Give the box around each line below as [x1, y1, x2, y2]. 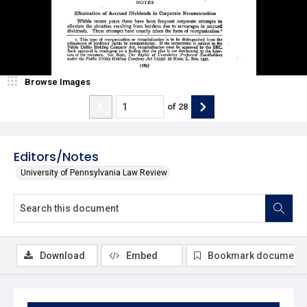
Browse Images [25, 76, 90, 87]
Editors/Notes [14, 147, 99, 165]
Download [40, 249, 85, 261]
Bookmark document [208, 249, 302, 261]
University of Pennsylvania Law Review [21, 167, 167, 177]
